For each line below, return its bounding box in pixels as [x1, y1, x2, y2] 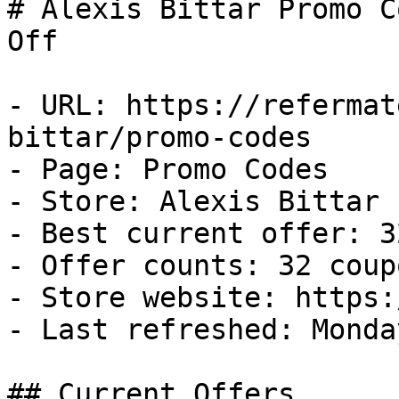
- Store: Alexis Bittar [7, 185, 379, 217]
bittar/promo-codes [7, 121, 312, 153]
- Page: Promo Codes [7, 153, 329, 185]
